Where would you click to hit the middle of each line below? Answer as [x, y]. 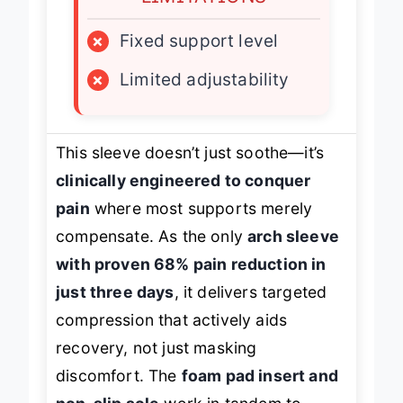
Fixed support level [199, 40]
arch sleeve [293, 236]
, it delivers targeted [251, 291]
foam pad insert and [260, 375]
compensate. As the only [152, 236]
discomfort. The [119, 375]
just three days [115, 291]
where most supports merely [201, 208]
